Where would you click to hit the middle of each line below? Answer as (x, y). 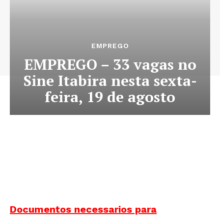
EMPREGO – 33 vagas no (110, 65)
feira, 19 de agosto (110, 97)
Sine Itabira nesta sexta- (110, 81)
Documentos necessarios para (83, 209)
